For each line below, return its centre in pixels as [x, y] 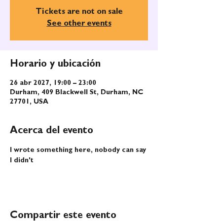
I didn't [22, 161]
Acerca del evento [52, 131]
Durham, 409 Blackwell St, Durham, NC [76, 93]
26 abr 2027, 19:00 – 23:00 [53, 83]
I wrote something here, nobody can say [79, 150]
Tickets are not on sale [79, 12]
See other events [79, 24]
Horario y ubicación [55, 65]
